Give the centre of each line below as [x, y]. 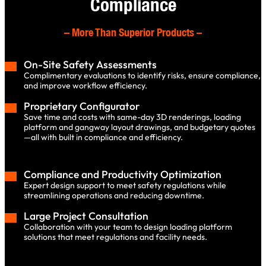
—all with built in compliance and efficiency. [103, 137]
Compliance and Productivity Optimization [123, 175]
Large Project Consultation [86, 216]
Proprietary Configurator [82, 106]
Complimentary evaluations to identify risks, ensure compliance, [142, 76]
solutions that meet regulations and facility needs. [115, 237]
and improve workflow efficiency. [85, 86]
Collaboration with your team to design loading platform [128, 227]
